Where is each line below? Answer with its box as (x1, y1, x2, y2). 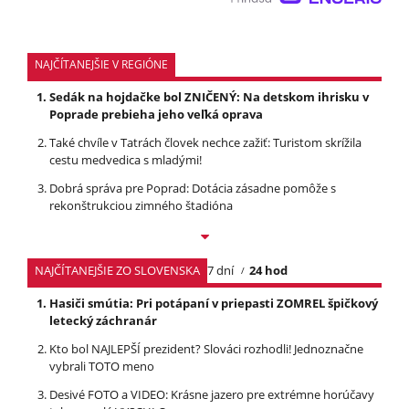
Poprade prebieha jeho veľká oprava (49, 106, 263, 123)
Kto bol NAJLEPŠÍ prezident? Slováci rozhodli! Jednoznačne (49, 341, 363, 358)
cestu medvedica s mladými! (49, 152, 202, 169)
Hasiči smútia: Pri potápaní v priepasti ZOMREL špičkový (49, 295, 378, 312)
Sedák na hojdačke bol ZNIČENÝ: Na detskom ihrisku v (49, 89, 369, 106)
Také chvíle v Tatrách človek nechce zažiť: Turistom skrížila (49, 134, 362, 152)
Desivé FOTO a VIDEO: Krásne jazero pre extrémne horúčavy (49, 386, 374, 404)
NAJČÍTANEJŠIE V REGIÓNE (35, 57, 168, 73)
